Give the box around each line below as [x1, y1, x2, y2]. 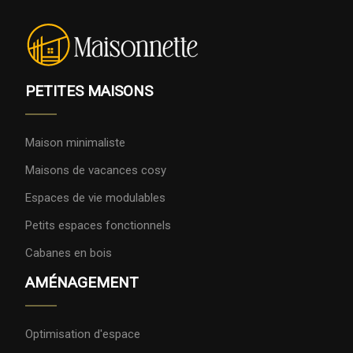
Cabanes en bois [25, 246, 112, 261]
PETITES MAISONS [25, 82, 153, 101]
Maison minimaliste [25, 136, 125, 150]
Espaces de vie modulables [25, 191, 165, 206]
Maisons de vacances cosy [25, 163, 166, 178]
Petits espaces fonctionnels [25, 218, 171, 233]
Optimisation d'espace [25, 327, 140, 342]
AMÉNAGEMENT [25, 273, 139, 292]
